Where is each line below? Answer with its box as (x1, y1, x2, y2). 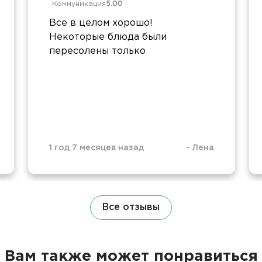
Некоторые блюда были (49, 32, 167, 42)
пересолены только (49, 46, 146, 56)
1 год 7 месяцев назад (49, 144, 144, 151)
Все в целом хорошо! (49, 18, 153, 27)
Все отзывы (102, 202, 160, 212)
